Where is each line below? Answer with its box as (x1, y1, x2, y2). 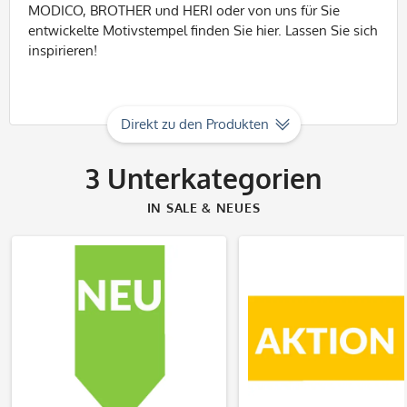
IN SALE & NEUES (146, 200, 261, 215)
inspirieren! (28, 42, 97, 59)
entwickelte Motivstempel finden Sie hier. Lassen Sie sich (28, 22, 377, 39)
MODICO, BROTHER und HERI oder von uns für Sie (28, 2, 340, 19)
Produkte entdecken (34, 324, 204, 348)
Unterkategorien (100, 161, 322, 195)
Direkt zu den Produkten (120, 115, 269, 133)
